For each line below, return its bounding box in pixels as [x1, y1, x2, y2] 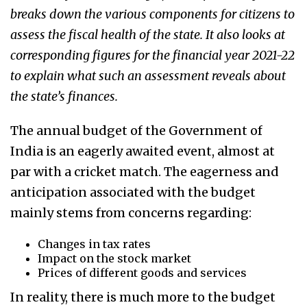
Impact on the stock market [38, 251, 191, 266]
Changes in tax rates [38, 237, 151, 251]
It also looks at [206, 27, 285, 43]
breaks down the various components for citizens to [10, 6, 295, 23]
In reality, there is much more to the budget [10, 289, 275, 306]
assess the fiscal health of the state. [10, 27, 203, 43]
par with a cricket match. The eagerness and [10, 164, 279, 180]
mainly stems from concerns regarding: [10, 205, 251, 221]
